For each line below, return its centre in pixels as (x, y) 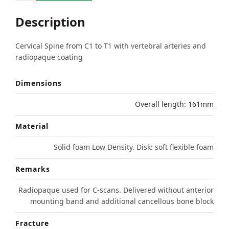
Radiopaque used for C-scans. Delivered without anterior (116, 190)
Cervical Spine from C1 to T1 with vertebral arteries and (111, 46)
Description (50, 22)
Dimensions (39, 83)
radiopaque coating (49, 57)
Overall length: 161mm (174, 104)
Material (32, 126)
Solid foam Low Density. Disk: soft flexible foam (134, 147)
